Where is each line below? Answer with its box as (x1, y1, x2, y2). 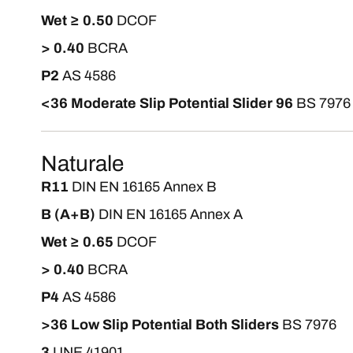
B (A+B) (41, 206, 95, 222)
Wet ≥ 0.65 (41, 234, 113, 250)
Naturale (41, 151, 124, 176)
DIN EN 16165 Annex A (98, 206, 243, 222)
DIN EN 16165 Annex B (72, 179, 217, 195)
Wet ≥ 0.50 (41, 13, 113, 28)
